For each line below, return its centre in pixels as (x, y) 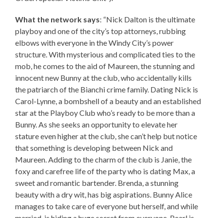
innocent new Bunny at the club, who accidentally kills (104, 77)
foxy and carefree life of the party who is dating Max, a (105, 171)
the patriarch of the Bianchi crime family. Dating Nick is (107, 89)
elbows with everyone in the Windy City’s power (95, 42)
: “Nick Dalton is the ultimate (148, 19)
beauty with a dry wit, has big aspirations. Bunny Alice (104, 194)
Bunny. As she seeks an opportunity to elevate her (97, 124)
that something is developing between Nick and (94, 147)
